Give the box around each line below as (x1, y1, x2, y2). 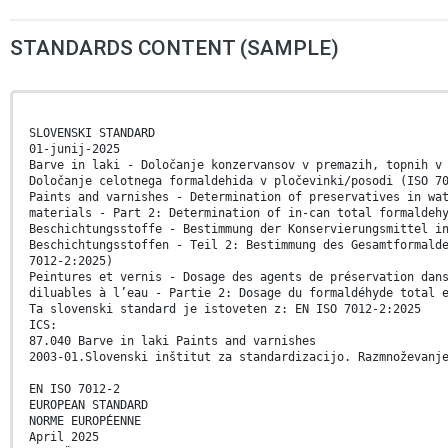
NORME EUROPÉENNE (29, 414, 141, 429)
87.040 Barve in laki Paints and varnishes (29, 334, 316, 349)
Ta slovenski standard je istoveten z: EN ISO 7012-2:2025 (29, 302, 421, 317)
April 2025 (29, 430, 99, 445)
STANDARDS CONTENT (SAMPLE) (10, 36, 339, 61)
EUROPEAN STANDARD (29, 398, 148, 413)
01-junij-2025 (29, 142, 120, 157)
